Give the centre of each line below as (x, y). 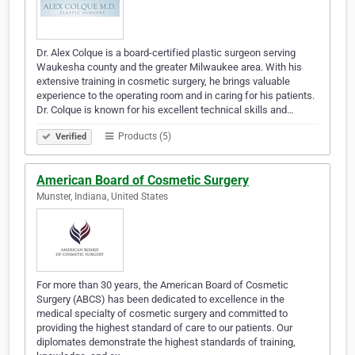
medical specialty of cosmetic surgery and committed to (162, 314)
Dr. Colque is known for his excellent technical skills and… (165, 110)
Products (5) (143, 137)
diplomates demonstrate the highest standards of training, (166, 342)
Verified (70, 137)
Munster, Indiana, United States (102, 197)
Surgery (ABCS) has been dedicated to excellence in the (160, 300)
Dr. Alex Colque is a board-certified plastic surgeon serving (166, 53)
